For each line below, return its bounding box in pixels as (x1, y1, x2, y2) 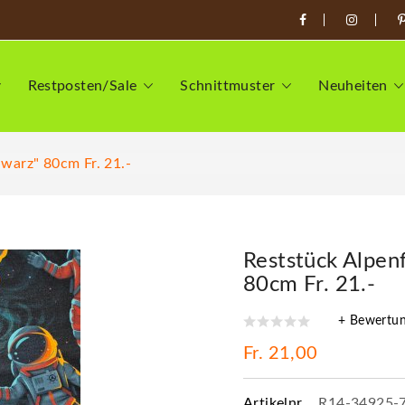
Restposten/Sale (28, 79, 137, 93)
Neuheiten (318, 79, 388, 93)
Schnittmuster (180, 79, 276, 93)
